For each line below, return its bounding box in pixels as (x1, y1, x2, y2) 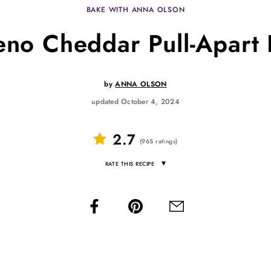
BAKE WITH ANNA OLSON (86, 4, 185, 15)
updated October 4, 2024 (91, 96, 180, 107)
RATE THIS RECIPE (105, 159, 155, 168)
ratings (153, 136, 176, 146)
